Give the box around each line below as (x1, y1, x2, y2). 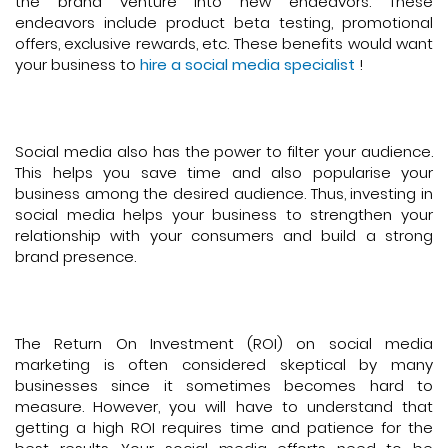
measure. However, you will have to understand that (15, 395, 433, 417)
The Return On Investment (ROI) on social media (15, 332, 433, 354)
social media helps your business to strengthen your (15, 203, 433, 225)
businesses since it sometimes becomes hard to (15, 374, 433, 396)
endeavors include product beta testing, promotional (15, 11, 433, 33)
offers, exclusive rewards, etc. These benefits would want (15, 32, 433, 54)
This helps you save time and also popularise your (15, 161, 433, 183)
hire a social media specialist (140, 53, 355, 75)
